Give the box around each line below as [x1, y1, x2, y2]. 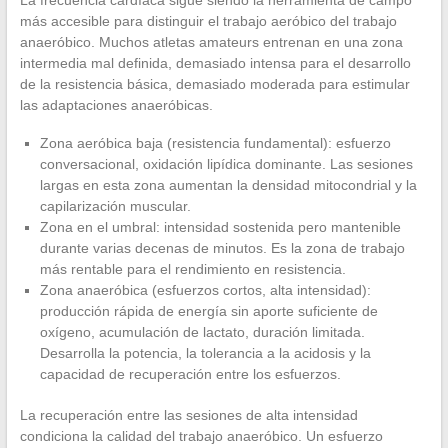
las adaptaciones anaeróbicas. [19, 97, 213, 114]
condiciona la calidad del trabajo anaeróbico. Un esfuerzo [19, 428, 383, 445]
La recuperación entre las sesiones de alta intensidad [19, 407, 358, 424]
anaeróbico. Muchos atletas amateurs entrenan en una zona [19, 34, 403, 51]
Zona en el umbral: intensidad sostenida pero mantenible [39, 219, 401, 236]
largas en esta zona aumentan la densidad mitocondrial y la [39, 177, 417, 194]
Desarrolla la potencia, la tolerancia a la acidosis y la [39, 345, 371, 362]
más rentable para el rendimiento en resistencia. [39, 261, 346, 278]
